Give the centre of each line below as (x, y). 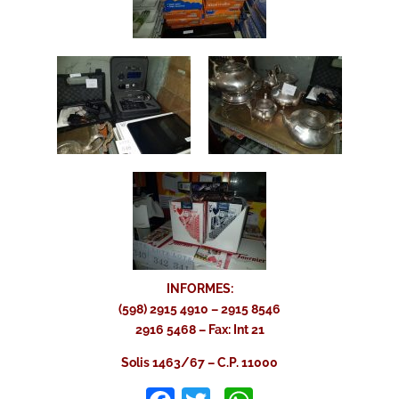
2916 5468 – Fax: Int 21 (199, 330)
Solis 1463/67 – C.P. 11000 (199, 363)
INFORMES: (199, 289)
